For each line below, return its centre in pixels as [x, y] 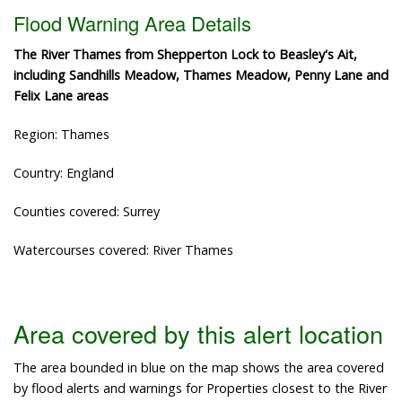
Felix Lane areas [61, 95]
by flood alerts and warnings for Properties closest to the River [200, 389]
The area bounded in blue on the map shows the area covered [199, 368]
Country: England [64, 172]
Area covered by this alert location [198, 334]
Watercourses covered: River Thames [123, 249]
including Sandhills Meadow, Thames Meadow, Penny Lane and [201, 74]
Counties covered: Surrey [87, 211]
